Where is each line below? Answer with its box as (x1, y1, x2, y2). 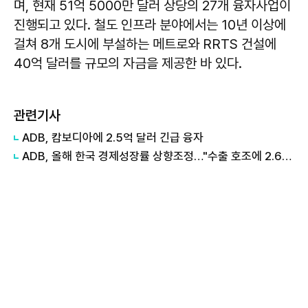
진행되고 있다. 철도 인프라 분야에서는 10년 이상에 (14, 16, 286, 33)
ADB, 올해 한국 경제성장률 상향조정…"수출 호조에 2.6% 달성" (282, 149, 291, 163)
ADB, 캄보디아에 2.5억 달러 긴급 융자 (22, 131, 203, 144)
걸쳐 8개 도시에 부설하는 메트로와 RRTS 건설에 (14, 36, 276, 52)
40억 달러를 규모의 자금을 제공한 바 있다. (14, 55, 242, 71)
